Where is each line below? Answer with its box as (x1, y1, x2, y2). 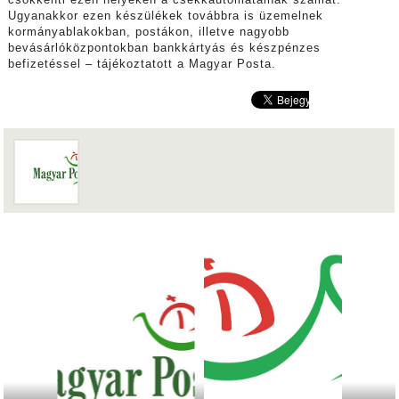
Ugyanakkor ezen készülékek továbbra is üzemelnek (7, 10, 323, 23)
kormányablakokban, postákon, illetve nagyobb (7, 26, 289, 39)
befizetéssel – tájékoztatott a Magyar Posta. (7, 58, 276, 71)
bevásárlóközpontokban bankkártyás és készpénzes (7, 42, 321, 55)
